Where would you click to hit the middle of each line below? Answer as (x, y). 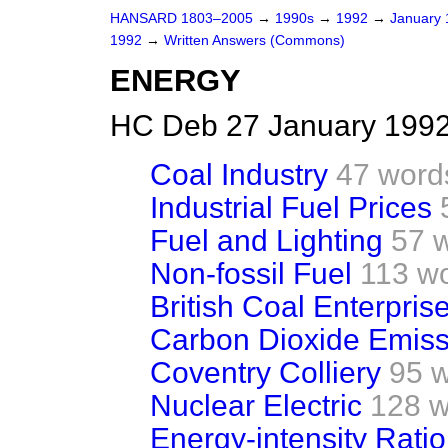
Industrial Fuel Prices (291, 207)
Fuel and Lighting (266, 240)
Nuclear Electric (256, 405)
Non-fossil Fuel (251, 273)
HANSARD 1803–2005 (181, 18)
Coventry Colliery (265, 372)
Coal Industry (239, 174)
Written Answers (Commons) (254, 40)
